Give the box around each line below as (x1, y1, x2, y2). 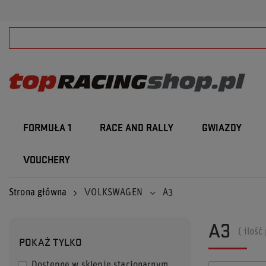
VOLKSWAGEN (84, 188, 142, 198)
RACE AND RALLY (100, 123, 173, 134)
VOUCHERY (23, 156, 70, 166)
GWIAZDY (202, 123, 242, 134)
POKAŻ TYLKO (19, 234, 82, 249)
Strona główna (9, 188, 67, 198)
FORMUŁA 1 (23, 123, 71, 134)
